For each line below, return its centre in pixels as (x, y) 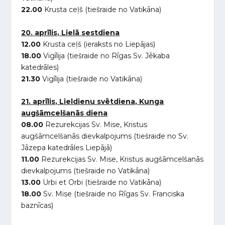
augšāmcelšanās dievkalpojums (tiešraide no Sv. (105, 136)
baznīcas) (37, 206)
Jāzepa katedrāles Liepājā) (67, 148)
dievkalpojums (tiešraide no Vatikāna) (86, 171)
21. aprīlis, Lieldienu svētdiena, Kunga (93, 102)
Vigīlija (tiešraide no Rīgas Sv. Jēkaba (106, 55)
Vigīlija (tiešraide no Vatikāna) (91, 79)
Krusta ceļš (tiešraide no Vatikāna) (102, 10)
